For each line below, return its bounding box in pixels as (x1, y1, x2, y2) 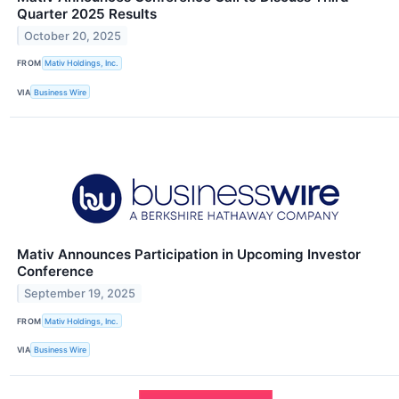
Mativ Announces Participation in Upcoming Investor (17, 246, 361, 264)
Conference (17, 263, 94, 281)
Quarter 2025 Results (17, 4, 157, 22)
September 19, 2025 (24, 286, 136, 300)
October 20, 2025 (24, 28, 122, 43)
